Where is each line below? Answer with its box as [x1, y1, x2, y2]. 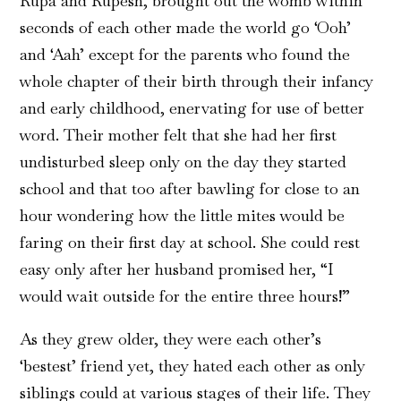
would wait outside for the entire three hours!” [20, 286, 351, 307]
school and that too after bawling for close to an [20, 178, 361, 200]
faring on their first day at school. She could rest [20, 232, 361, 253]
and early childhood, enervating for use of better [20, 98, 365, 119]
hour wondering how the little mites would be [20, 205, 346, 226]
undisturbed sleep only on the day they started [20, 151, 347, 173]
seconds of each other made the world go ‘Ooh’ [20, 17, 352, 38]
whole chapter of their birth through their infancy [20, 71, 374, 92]
